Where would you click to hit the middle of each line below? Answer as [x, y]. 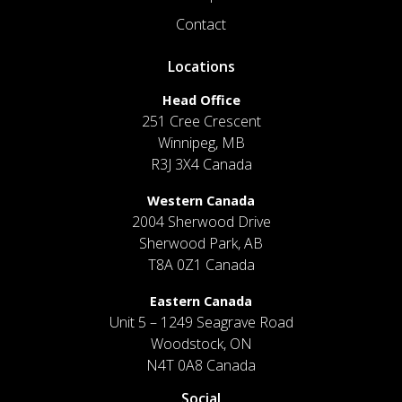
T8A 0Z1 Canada [201, 264]
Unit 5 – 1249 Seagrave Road [201, 322]
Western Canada [201, 200]
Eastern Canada [201, 301]
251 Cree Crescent [201, 121]
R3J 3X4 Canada [201, 164]
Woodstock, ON [201, 343]
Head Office [201, 100]
